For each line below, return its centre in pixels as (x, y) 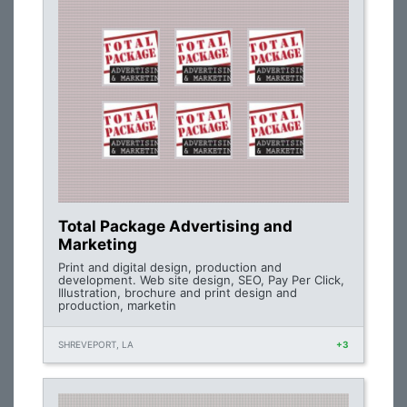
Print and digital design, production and (170, 267)
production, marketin (117, 305)
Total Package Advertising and (175, 226)
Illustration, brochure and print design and (178, 293)
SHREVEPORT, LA (96, 344)
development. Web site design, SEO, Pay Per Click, (201, 280)
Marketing (98, 244)
